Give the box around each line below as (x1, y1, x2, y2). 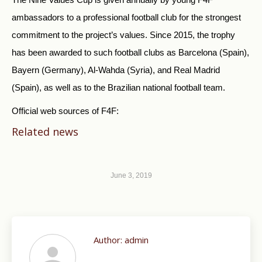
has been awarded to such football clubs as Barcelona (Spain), (12, 47, 249, 57)
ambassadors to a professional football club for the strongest (12, 12, 241, 22)
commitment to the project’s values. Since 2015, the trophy (12, 29, 235, 40)
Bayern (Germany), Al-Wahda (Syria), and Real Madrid (12, 64, 220, 75)
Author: (94, 233, 122, 246)
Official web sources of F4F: (12, 105, 119, 116)
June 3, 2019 (110, 171, 152, 180)
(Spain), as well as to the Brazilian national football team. (12, 82, 225, 92)
